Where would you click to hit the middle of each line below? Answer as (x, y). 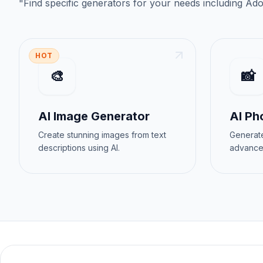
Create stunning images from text (102, 135)
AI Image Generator (94, 116)
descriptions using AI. (79, 148)
